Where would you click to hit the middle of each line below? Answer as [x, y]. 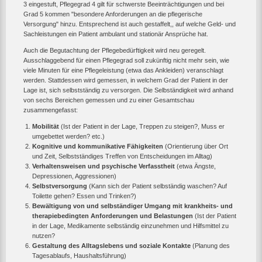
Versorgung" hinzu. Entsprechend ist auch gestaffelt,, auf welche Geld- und [130, 24]
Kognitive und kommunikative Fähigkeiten [98, 146]
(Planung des [210, 246]
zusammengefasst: [51, 110]
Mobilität [46, 127]
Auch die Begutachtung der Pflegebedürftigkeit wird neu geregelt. [115, 51]
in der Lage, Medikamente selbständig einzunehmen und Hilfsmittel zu [130, 226]
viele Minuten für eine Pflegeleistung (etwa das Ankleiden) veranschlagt [123, 70]
